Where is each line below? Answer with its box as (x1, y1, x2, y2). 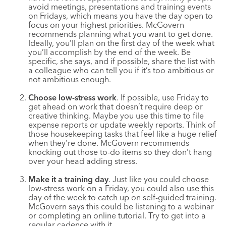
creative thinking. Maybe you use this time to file (28, 110, 204, 121)
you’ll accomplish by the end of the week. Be (28, 47, 191, 57)
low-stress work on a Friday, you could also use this (28, 183, 214, 193)
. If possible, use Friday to (117, 92, 209, 102)
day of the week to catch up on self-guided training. (28, 192, 216, 202)
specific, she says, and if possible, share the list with (28, 56, 215, 66)
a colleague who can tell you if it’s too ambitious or (28, 65, 214, 75)
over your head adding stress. (28, 156, 137, 166)
